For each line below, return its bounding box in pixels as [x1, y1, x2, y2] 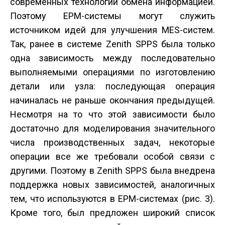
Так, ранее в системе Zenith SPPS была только [10, 39, 215, 49]
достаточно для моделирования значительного [10, 123, 215, 134]
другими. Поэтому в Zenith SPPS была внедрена [10, 165, 215, 176]
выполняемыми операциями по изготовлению [10, 67, 215, 77]
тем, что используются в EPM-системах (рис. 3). [10, 193, 215, 204]
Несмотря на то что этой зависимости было [10, 109, 215, 120]
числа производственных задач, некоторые [10, 137, 215, 148]
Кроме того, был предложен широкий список [10, 207, 215, 218]
